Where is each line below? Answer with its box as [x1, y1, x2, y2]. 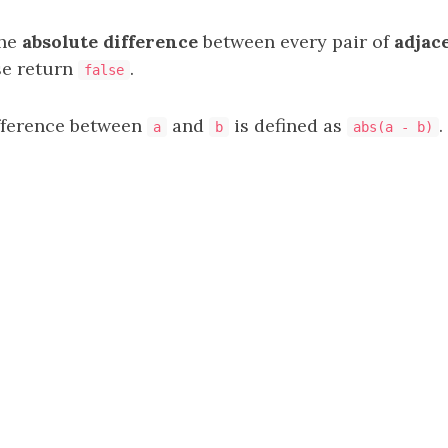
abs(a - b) [353, 119, 433, 135]
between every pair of [198, 30, 394, 53]
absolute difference [22, 30, 198, 53]
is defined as [229, 114, 347, 137]
